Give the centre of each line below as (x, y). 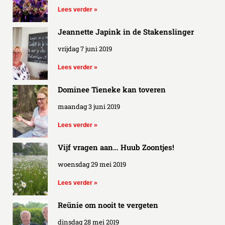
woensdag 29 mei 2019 (92, 164)
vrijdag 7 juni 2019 (85, 48)
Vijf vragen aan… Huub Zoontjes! (116, 147)
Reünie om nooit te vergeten (108, 205)
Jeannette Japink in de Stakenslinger (126, 31)
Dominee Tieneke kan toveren (112, 89)
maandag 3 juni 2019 (89, 106)
